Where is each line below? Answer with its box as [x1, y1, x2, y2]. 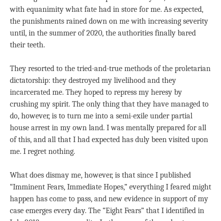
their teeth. [10, 40, 45, 49]
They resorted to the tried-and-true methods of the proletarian [10, 64, 211, 73]
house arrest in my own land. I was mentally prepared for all [10, 123, 206, 132]
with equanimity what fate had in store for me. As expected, [10, 5, 203, 14]
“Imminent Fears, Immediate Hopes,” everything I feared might [10, 183, 211, 191]
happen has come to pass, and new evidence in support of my [10, 194, 208, 203]
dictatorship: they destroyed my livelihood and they [10, 76, 176, 85]
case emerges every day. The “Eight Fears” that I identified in [10, 206, 204, 215]
